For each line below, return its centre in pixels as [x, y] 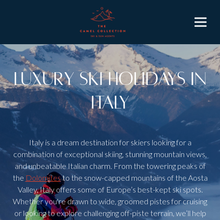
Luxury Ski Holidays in [110, 79]
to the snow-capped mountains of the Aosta [134, 178]
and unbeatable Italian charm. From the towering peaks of [110, 166]
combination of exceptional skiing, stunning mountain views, [110, 154]
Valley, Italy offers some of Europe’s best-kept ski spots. [110, 189]
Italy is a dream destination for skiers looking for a [110, 142]
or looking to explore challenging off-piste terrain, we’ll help [110, 213]
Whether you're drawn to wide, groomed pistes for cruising [110, 201]
